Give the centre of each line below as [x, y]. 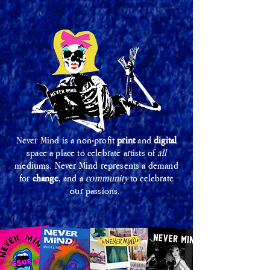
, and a [72, 178]
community [107, 178]
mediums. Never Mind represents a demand [96, 165]
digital [165, 140]
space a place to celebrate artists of [92, 153]
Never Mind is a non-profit [67, 140]
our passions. [96, 191]
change [45, 178]
